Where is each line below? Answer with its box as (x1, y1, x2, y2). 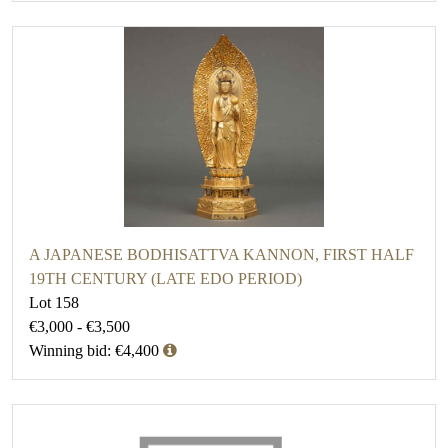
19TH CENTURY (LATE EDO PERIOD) (29, 270, 302, 288)
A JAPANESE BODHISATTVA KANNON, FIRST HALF (29, 246, 414, 264)
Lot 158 (29, 294, 79, 312)
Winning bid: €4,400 (29, 342, 159, 360)
